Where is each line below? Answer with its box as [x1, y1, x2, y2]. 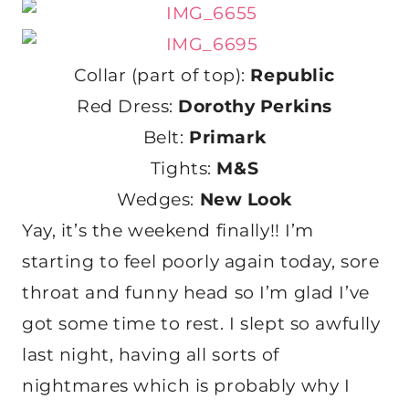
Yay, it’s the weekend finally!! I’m [22, 220, 314, 242]
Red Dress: [77, 96, 179, 118]
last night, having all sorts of [22, 344, 279, 366]
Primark [189, 127, 267, 149]
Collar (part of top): [73, 65, 251, 87]
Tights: [150, 158, 217, 180]
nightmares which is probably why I [22, 375, 351, 397]
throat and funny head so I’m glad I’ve [22, 282, 370, 304]
